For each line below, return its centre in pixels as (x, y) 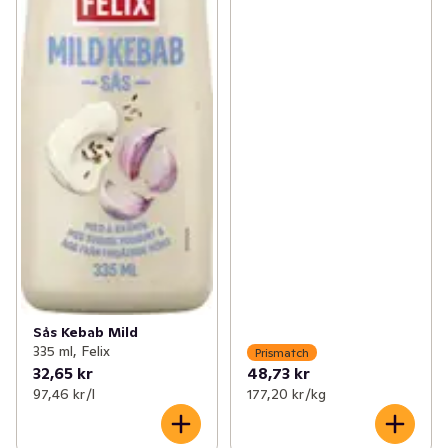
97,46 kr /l (64, 394)
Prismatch (281, 352)
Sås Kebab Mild (85, 332)
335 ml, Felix (71, 351)
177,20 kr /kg (286, 394)
